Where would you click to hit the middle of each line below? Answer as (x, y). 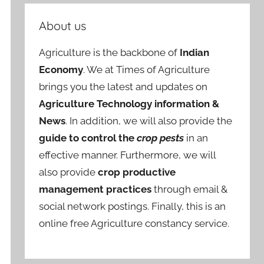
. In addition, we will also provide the (149, 121)
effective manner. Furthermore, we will (128, 155)
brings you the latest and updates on (123, 86)
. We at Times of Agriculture (147, 69)
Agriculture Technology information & (129, 103)
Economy (61, 69)
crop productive (137, 172)
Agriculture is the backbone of (110, 52)
